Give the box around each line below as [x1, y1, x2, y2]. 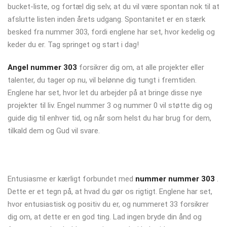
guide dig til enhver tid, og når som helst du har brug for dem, [8, 113, 211, 123]
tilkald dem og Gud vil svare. [8, 126, 100, 135]
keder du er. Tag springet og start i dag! [8, 40, 139, 49]
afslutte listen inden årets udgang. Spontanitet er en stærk [8, 14, 205, 24]
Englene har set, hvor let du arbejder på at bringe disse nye [8, 88, 202, 97]
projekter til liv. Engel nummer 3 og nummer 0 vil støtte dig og [8, 100, 212, 110]
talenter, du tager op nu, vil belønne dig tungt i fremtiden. [8, 75, 197, 85]
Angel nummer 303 [8, 62, 77, 72]
